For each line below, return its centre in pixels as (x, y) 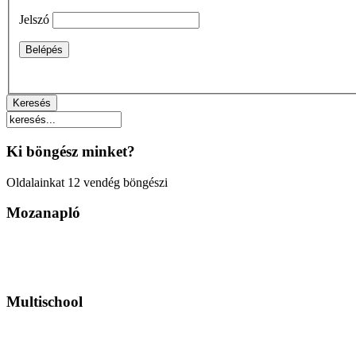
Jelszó (34, 20)
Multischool (44, 301)
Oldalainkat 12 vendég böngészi (87, 182)
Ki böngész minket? (71, 151)
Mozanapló (43, 213)
